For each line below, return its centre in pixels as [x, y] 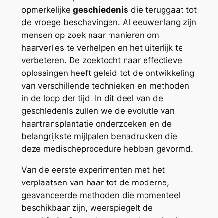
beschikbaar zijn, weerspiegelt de [87, 208]
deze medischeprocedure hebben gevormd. [107, 149]
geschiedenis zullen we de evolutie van [98, 111]
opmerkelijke [47, 9]
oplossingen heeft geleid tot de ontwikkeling [108, 73]
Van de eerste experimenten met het [93, 170]
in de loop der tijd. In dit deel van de [92, 98]
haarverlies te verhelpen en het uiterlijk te [102, 47]
